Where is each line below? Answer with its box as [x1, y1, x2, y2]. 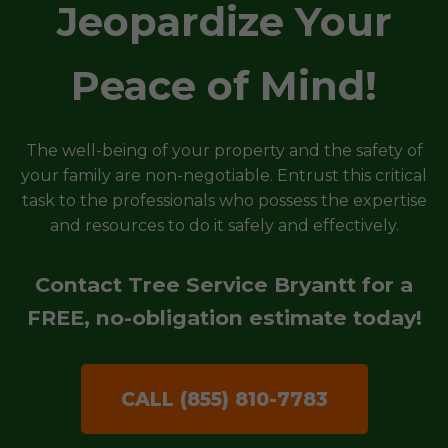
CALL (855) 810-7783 [120, 387, 328, 411]
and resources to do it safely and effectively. [49, 216, 399, 235]
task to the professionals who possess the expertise [21, 191, 427, 210]
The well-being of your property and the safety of [25, 141, 423, 160]
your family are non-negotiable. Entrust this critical [21, 166, 427, 185]
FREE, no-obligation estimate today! [26, 305, 422, 330]
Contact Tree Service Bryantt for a [35, 272, 413, 297]
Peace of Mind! [71, 61, 377, 110]
